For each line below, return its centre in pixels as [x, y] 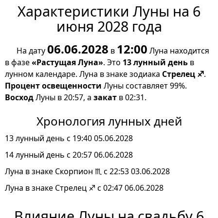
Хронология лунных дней [109, 121]
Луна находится [178, 51]
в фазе [18, 63]
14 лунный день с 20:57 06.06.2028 [69, 155]
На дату [32, 51]
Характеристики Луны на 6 [109, 11]
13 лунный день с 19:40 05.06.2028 [69, 138]
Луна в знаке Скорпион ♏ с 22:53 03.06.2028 [87, 172]
